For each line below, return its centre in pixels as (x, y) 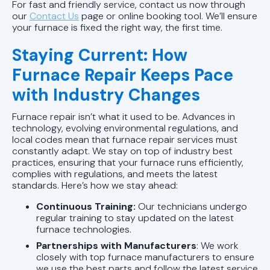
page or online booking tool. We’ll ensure (168, 16)
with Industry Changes (106, 95)
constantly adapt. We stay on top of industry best (122, 151)
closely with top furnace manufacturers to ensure (145, 257)
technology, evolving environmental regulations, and (125, 128)
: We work (217, 245)
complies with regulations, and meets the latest (115, 174)
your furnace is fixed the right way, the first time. (117, 27)
